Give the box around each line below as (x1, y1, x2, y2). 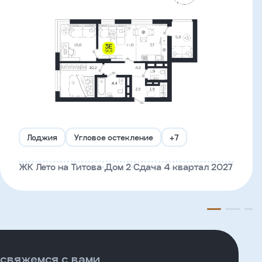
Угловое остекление (74, 133, 153, 142)
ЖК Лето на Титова (19, 162, 102, 172)
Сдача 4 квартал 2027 (133, 162, 233, 172)
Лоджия (27, 133, 57, 142)
